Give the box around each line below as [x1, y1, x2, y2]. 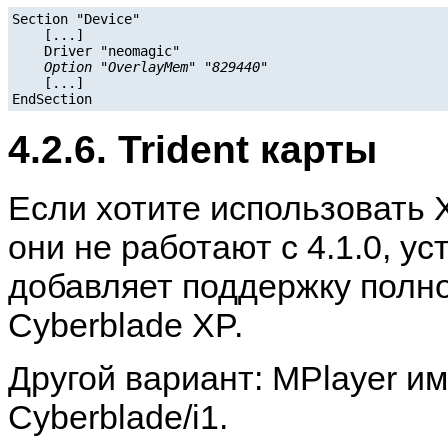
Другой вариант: [8, 358, 272, 397]
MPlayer [272, 358, 397, 397]
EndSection [12, 91, 92, 108]
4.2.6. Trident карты [8, 127, 377, 172]
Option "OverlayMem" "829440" [44, 59, 268, 76]
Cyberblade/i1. [8, 397, 228, 436]
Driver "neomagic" [12, 43, 180, 60]
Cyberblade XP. [8, 305, 243, 344]
